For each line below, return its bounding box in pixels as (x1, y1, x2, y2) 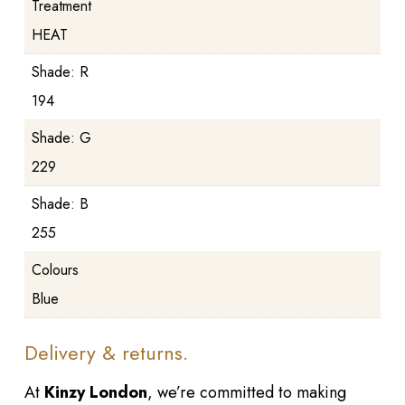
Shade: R (31, 61, 89, 83)
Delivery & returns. (24, 338, 188, 368)
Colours (31, 259, 79, 281)
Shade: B (31, 193, 89, 215)
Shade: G (31, 127, 91, 149)
